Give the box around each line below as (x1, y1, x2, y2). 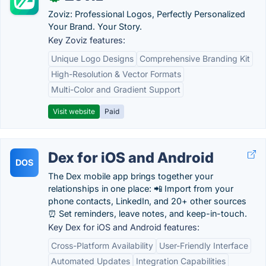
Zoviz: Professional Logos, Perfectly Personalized (48, 9, 245, 19)
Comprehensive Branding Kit (140, 53, 250, 64)
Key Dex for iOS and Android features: (48, 222, 199, 232)
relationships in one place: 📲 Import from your (48, 183, 233, 194)
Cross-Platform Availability (51, 240, 153, 251)
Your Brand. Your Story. (48, 21, 142, 31)
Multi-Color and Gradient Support (51, 84, 180, 94)
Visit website (53, 107, 95, 116)
